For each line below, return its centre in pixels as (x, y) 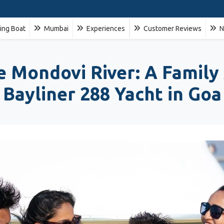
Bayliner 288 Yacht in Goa (112, 94)
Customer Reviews (172, 28)
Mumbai (55, 28)
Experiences (105, 28)
